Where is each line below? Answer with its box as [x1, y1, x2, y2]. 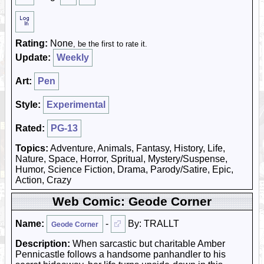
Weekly [57, 52, 89, 62]
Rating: [15, 38, 48, 48]
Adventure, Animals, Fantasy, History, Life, [48, 143, 225, 153]
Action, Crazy [15, 175, 71, 185]
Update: [15, 52, 51, 62]
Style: [15, 100, 41, 110]
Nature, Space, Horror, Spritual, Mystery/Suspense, [15, 154, 227, 164]
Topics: [15, 143, 48, 153]
